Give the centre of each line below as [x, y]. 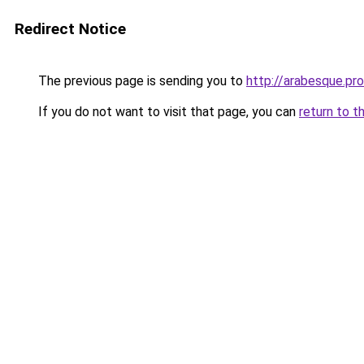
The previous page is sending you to [141, 81]
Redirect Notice [70, 29]
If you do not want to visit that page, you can [167, 112]
